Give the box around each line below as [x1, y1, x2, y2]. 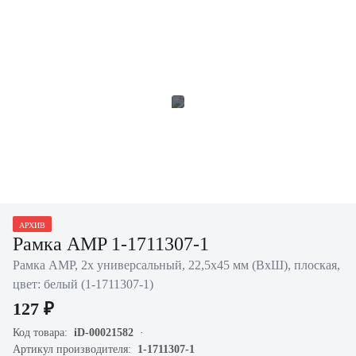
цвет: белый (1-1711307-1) [13, 277, 153, 291]
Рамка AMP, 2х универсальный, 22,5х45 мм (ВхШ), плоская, [13, 258, 340, 272]
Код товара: [13, 327, 74, 339]
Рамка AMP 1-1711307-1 [13, 234, 209, 254]
